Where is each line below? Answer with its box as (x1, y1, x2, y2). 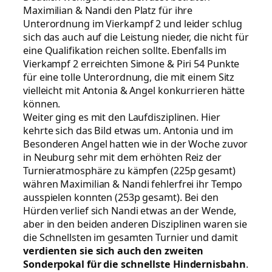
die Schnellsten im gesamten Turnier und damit (23, 230, 238, 244)
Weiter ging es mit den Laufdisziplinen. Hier (23, 110, 220, 124)
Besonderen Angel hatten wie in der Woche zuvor (23, 137, 248, 151)
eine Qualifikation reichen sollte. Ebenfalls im (23, 43, 227, 57)
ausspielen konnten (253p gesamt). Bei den (23, 190, 219, 204)
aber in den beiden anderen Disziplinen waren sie (23, 217, 248, 231)
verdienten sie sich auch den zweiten (23, 243, 204, 257)
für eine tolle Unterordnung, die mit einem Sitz (23, 70, 235, 84)
